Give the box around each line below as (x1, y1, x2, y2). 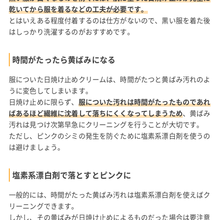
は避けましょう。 (8, 142, 65, 152)
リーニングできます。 (8, 201, 79, 211)
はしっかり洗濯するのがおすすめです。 (8, 27, 134, 37)
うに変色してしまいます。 (8, 85, 92, 96)
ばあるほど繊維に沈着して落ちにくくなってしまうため (8, 108, 183, 118)
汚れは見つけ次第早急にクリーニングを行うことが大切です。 (8, 119, 204, 130)
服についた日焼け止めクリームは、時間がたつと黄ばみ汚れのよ (8, 74, 211, 84)
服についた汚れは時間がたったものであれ (78, 97, 211, 107)
